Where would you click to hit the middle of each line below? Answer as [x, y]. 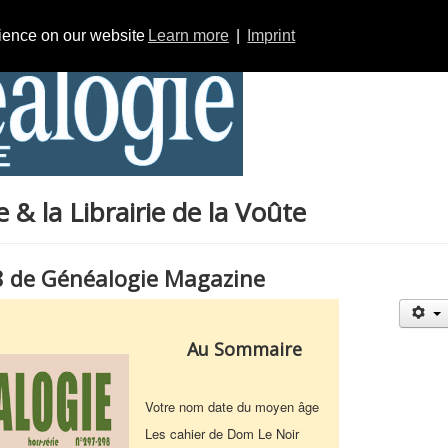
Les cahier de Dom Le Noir [222, 433]
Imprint [271, 35]
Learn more [188, 35]
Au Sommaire [241, 349]
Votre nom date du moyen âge [232, 406]
